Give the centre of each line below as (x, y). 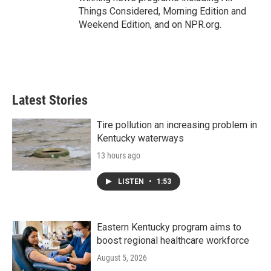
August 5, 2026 (122, 258)
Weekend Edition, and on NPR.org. (150, 24)
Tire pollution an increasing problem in (177, 125)
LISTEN (132, 181)
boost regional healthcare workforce (173, 240)
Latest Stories (50, 100)
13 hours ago (119, 155)
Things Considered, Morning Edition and (162, 11)
